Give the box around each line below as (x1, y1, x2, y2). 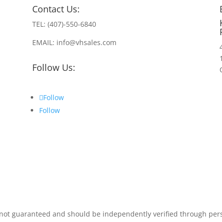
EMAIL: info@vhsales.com (32, 38, 116, 48)
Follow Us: (32, 61, 75, 73)
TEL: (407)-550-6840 (32, 19, 96, 29)
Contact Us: (32, 3, 80, 15)
